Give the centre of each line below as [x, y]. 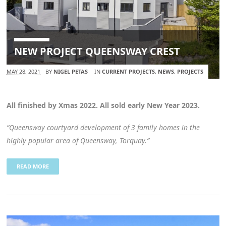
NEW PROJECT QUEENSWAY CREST [97, 51]
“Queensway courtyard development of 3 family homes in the [103, 127]
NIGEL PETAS [71, 71]
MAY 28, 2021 [24, 71]
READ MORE [33, 166]
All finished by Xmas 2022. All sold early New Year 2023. [103, 105]
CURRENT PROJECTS [129, 71]
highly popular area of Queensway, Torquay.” [78, 140]
